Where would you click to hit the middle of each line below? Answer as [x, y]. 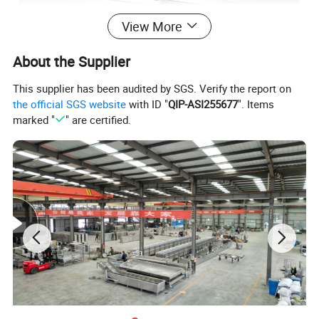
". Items [256, 104]
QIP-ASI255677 [203, 104]
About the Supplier [72, 61]
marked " [34, 120]
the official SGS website [70, 104]
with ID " [147, 104]
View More [152, 26]
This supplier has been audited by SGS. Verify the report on [152, 89]
